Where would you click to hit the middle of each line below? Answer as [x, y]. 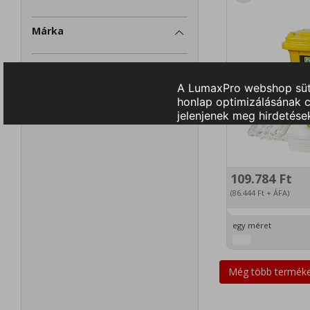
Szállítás [53, 67]
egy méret [252, 225]
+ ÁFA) [276, 192]
